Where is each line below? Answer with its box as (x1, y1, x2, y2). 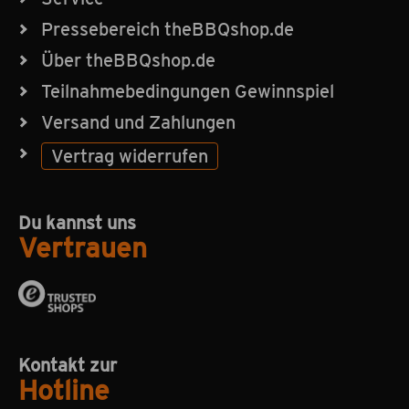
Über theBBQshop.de (41, 49, 215, 71)
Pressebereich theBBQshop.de (41, 18, 294, 40)
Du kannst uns (18, 212, 136, 234)
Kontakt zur (18, 354, 117, 376)
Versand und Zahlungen (41, 111, 236, 133)
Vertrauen (18, 231, 147, 264)
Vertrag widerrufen (51, 145, 208, 167)
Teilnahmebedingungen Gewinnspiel (41, 80, 334, 102)
